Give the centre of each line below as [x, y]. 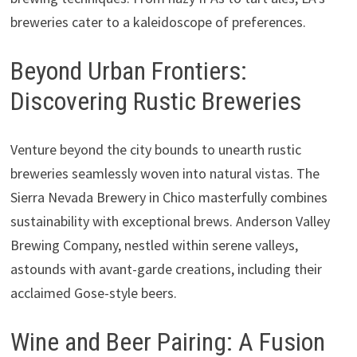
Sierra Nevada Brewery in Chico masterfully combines [169, 197]
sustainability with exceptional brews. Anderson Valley [170, 221]
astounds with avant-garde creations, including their [166, 269]
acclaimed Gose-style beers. [93, 292]
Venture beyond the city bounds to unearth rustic [155, 149]
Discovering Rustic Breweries [155, 101]
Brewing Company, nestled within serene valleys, [154, 245]
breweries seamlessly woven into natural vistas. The [165, 173]
